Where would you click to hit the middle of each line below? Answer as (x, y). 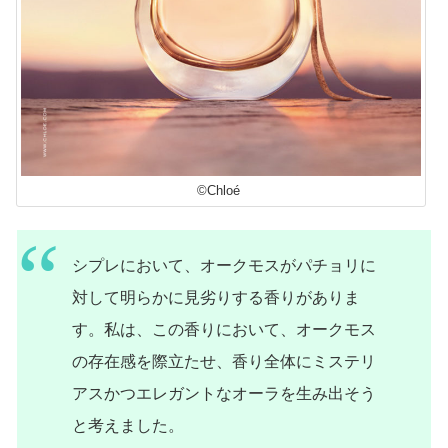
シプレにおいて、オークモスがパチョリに (224, 266)
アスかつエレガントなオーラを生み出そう (224, 394)
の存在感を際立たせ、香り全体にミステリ (224, 362)
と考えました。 (128, 426)
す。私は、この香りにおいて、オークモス (224, 330)
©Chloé (218, 190)
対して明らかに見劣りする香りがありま (216, 298)
